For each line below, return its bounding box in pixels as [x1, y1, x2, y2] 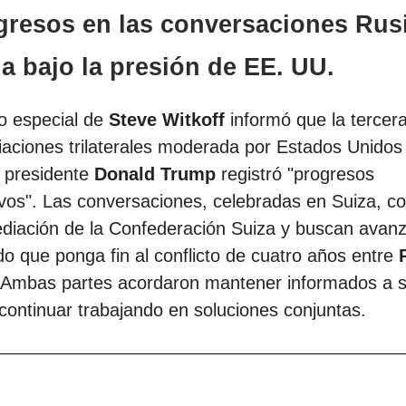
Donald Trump [94, 164, 216, 185]
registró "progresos [216, 164, 374, 185]
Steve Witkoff [109, 110, 225, 130]
